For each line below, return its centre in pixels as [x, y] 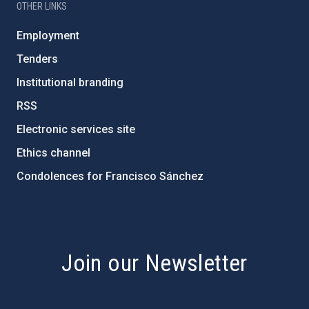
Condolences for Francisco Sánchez [110, 176]
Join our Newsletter [154, 262]
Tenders [37, 59]
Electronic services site [76, 129]
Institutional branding [70, 82]
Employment [48, 35]
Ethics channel [53, 152]
